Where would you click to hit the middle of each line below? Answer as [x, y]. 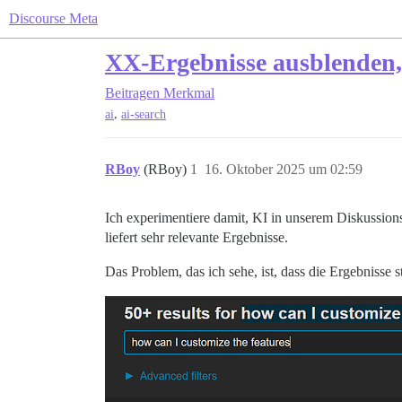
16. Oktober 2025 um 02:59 [284, 170]
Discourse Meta [53, 18]
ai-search [144, 115]
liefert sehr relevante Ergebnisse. [197, 238]
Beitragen [132, 93]
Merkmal [189, 93]
